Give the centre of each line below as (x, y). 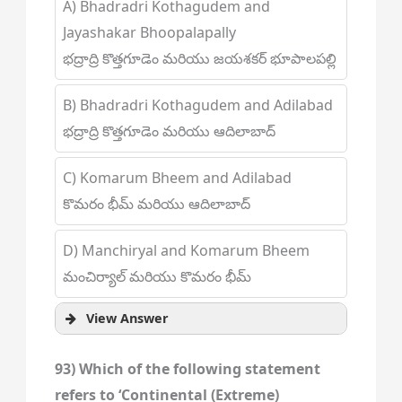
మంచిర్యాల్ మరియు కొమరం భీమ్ (157, 276)
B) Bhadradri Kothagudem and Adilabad (197, 105)
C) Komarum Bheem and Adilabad (177, 178)
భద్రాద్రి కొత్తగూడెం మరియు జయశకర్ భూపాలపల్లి (199, 58)
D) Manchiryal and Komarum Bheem (186, 250)
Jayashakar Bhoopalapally (149, 32)
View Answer (127, 318)
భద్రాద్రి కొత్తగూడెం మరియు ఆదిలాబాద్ (169, 131)
